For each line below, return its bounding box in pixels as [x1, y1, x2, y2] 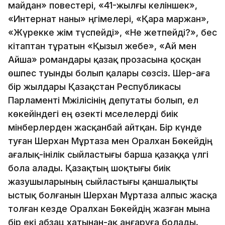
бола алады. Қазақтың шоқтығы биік [8, 162, 171, 173]
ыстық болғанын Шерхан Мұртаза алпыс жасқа [8, 189, 217, 200]
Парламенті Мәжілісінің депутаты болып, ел [8, 94, 198, 105]
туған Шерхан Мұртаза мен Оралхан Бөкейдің [8, 135, 212, 146]
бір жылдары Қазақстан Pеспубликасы [8, 81, 181, 92]
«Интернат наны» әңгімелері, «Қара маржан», [8, 13, 209, 24]
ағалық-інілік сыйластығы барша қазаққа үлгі [8, 149, 208, 160]
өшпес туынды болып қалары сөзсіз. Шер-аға [8, 67, 210, 78]
